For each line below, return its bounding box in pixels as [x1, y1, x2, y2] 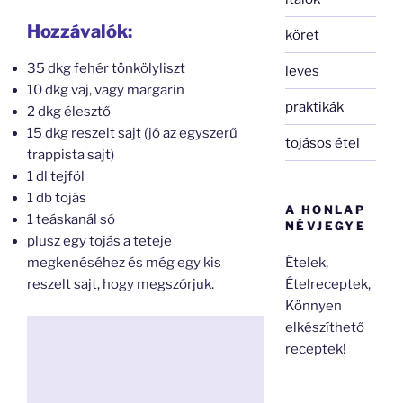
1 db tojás [27, 190, 86, 206]
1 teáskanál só [27, 211, 115, 228]
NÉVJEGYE [285, 219, 367, 233]
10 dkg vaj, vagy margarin [27, 82, 184, 98]
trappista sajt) [27, 147, 114, 163]
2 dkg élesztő [27, 103, 111, 120]
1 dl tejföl [27, 168, 85, 184]
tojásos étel [285, 134, 361, 151]
